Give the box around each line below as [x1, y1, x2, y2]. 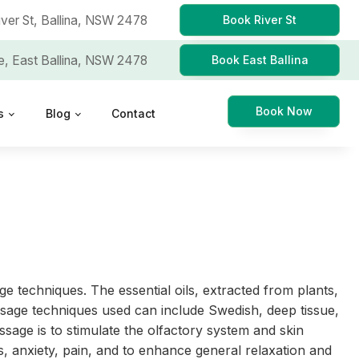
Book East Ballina [211, 53, 309, 67]
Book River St [223, 13, 296, 26]
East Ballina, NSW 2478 [12, 52, 147, 68]
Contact [111, 107, 155, 120]
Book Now [255, 103, 313, 118]
